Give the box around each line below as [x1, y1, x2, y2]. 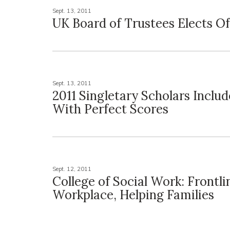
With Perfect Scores [52, 101, 168, 117]
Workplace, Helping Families [52, 187, 214, 203]
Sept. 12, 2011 [52, 165, 91, 172]
